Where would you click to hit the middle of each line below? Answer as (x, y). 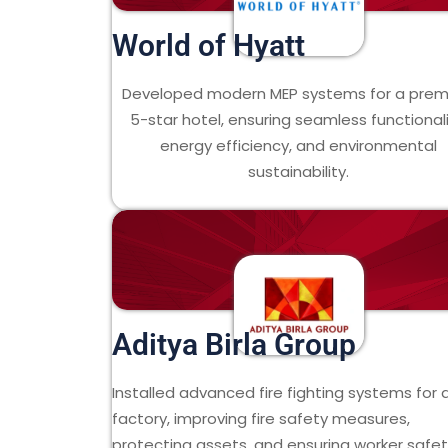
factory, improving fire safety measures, (261, 418)
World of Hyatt (208, 45)
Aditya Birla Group (234, 344)
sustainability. (299, 171)
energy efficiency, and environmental (299, 145)
